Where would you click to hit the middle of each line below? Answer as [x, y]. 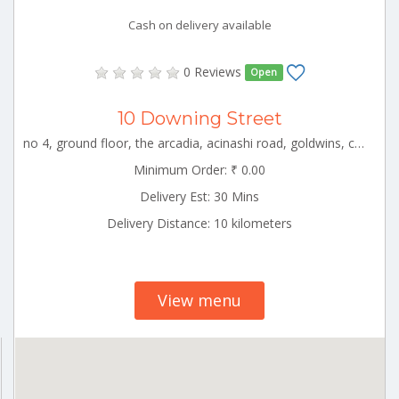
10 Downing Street [199, 118]
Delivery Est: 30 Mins [199, 196]
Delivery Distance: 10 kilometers [199, 223]
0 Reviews [212, 71]
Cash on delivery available [199, 24]
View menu [199, 300]
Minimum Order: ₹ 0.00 [199, 169]
